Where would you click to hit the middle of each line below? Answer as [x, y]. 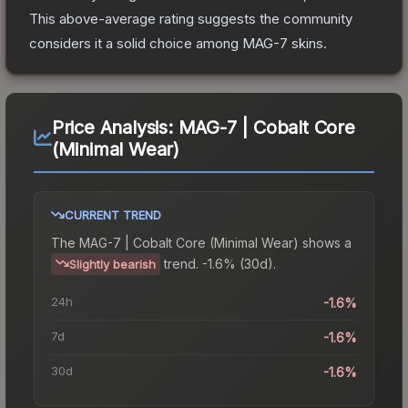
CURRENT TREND [113, 214]
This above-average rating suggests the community [191, 18]
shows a [325, 242]
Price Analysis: [115, 127]
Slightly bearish [112, 264]
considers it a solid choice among [136, 43]
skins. [307, 43]
